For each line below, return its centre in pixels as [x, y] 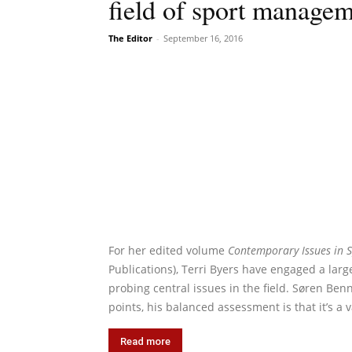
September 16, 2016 [203, 38]
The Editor [130, 38]
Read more [145, 342]
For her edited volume [168, 251]
